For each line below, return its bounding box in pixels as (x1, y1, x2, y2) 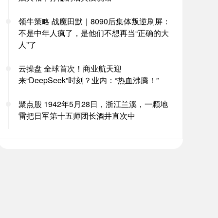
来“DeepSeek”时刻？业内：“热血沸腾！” (18, 74, 159, 86)
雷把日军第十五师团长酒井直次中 (18, 110, 135, 121)
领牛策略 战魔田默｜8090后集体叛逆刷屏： (18, 16, 170, 27)
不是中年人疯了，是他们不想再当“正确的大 (18, 27, 169, 38)
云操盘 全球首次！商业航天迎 (18, 63, 122, 74)
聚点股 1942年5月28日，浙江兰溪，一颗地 (18, 98, 168, 109)
